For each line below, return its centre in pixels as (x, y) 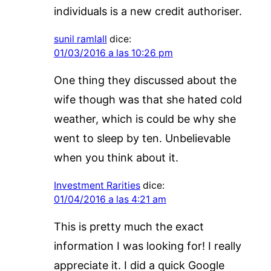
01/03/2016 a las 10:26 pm (113, 53)
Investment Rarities (97, 185)
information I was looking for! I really (147, 246)
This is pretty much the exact (129, 226)
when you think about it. (116, 157)
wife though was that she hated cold (148, 99)
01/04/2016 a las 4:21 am (110, 199)
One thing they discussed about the (145, 80)
